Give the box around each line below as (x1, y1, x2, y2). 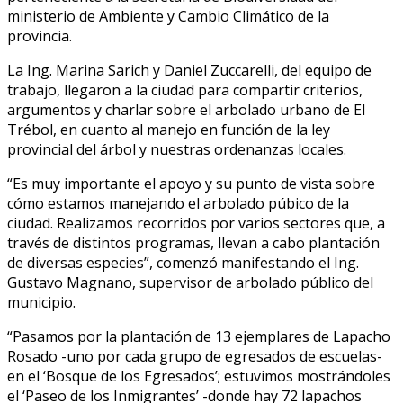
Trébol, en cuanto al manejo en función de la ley (7, 119, 330, 139)
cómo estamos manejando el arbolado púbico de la (7, 193, 349, 213)
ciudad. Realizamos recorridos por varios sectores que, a (7, 212, 385, 233)
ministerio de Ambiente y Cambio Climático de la (7, 5, 329, 26)
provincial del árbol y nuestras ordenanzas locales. (7, 139, 346, 159)
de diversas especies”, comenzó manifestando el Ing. (7, 252, 359, 273)
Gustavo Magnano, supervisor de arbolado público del (7, 272, 373, 292)
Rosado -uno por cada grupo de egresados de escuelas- (7, 345, 382, 366)
